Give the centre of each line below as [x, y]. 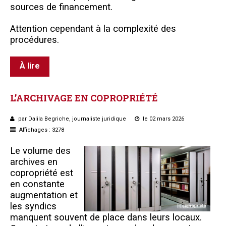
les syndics [33, 206]
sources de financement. [61, 7]
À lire [30, 66]
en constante [37, 184]
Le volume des [40, 151]
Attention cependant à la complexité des [93, 29]
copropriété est [42, 173]
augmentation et [44, 195]
